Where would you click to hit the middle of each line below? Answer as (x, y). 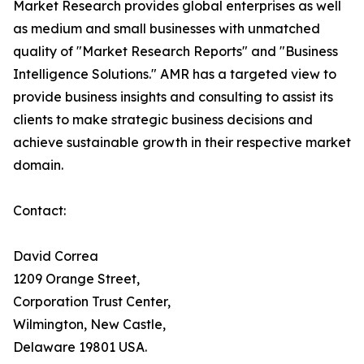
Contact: (39, 211)
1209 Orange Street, (76, 279)
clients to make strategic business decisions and (163, 120)
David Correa (56, 256)
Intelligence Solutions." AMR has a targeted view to (175, 74)
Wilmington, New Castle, (89, 325)
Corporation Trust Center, (92, 302)
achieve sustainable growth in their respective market (182, 143)
